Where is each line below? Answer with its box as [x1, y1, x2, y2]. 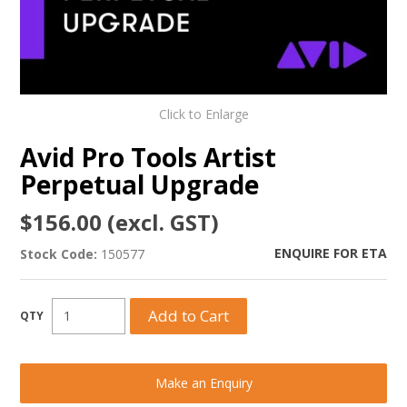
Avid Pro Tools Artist [20, 139, 277, 174]
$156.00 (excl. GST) [20, 206, 220, 237]
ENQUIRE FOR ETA [273, 243, 387, 262]
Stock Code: [20, 244, 98, 263]
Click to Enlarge [158, 104, 249, 123]
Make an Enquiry [154, 373, 253, 392]
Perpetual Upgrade [20, 166, 260, 202]
